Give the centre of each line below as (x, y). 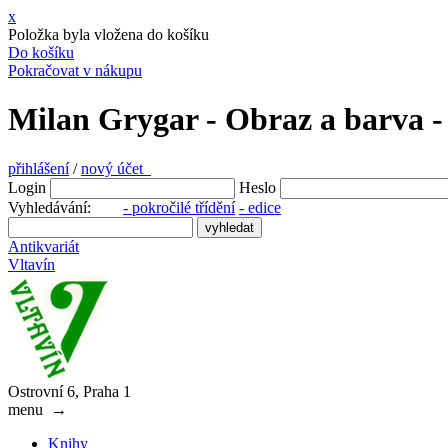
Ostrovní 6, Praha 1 (69, 391)
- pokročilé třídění (179, 207)
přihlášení (38, 168)
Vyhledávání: (65, 207)
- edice (260, 207)
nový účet (116, 168)
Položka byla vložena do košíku (108, 34)
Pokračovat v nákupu (75, 70)
